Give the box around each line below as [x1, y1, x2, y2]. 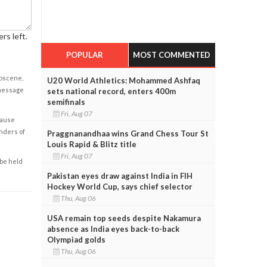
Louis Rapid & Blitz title [46, 139, 136, 149]
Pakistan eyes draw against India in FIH [46, 170, 193, 181]
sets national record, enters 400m [46, 86, 176, 96]
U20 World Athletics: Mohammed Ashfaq [46, 75, 200, 85]
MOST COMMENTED [133, 49, 211, 60]
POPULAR [66, 49, 103, 60]
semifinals [46, 97, 85, 107]
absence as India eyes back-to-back [46, 223, 179, 234]
